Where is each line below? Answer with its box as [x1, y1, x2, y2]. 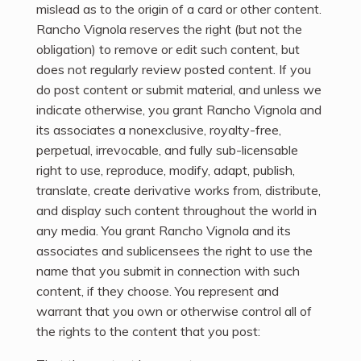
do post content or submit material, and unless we [36, 81, 322, 98]
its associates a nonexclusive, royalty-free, [36, 122, 281, 139]
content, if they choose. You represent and [36, 283, 279, 300]
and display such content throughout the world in [36, 202, 317, 219]
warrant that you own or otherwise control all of [36, 303, 312, 320]
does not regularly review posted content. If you [36, 61, 311, 78]
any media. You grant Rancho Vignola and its [36, 222, 291, 239]
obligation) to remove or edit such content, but [36, 41, 300, 58]
